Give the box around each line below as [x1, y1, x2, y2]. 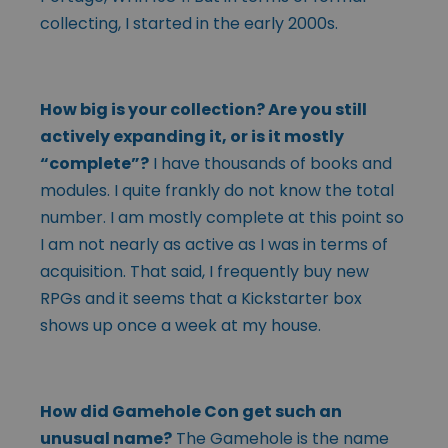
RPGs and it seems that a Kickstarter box [40, 286, 362, 310]
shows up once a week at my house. [40, 313, 321, 337]
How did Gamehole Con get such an [40, 399, 342, 423]
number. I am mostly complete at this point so [40, 205, 404, 229]
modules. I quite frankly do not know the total [40, 178, 394, 202]
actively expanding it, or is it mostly [40, 124, 344, 148]
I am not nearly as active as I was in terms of [40, 232, 388, 256]
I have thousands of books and [149, 151, 392, 175]
